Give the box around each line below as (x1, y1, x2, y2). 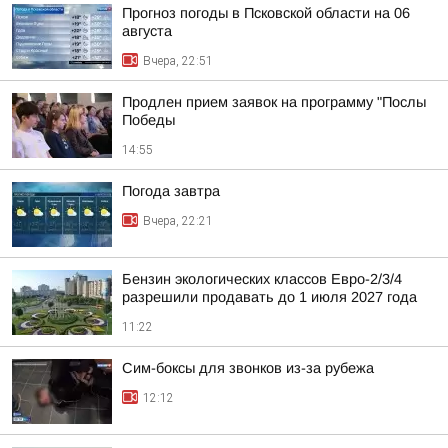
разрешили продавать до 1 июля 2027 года (122, 289, 417, 305)
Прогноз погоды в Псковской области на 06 (122, 5, 410, 21)
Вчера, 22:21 (143, 214, 213, 228)
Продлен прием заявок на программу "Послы (122, 94, 426, 110)
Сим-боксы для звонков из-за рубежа (122, 360, 374, 376)
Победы (122, 112, 175, 128)
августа (122, 23, 172, 39)
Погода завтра (122, 183, 220, 199)
